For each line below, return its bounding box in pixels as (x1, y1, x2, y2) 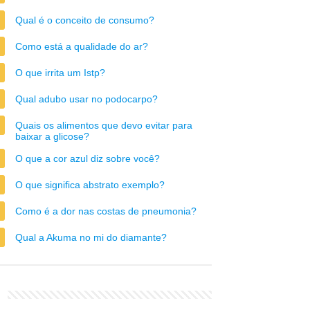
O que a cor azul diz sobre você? (15, 153, 160, 164)
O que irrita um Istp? (15, 67, 105, 78)
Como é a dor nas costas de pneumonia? (15, 206, 197, 217)
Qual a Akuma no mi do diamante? (15, 232, 167, 243)
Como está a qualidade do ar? (15, 41, 148, 52)
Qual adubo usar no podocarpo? (15, 93, 158, 104)
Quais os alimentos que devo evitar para (15, 120, 192, 131)
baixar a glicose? (15, 131, 89, 142)
